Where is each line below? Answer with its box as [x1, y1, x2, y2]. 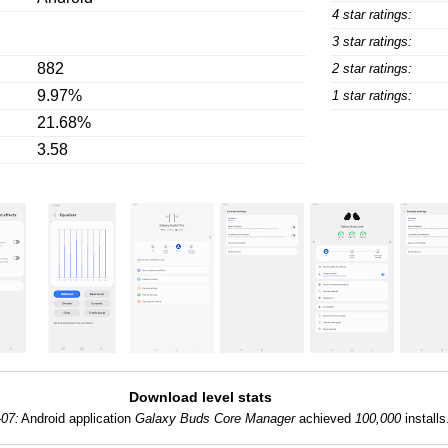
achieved [294, 411, 355, 426]
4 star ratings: [331, 7, 412, 22]
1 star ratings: [331, 88, 412, 103]
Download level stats [128, 389, 272, 405]
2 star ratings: [331, 61, 412, 76]
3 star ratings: [331, 34, 412, 49]
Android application [20, 411, 135, 426]
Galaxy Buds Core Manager [134, 411, 295, 426]
